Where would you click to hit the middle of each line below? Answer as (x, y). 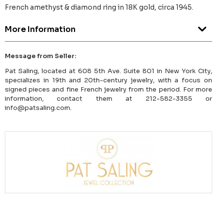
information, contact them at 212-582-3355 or (108, 99)
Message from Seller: (41, 56)
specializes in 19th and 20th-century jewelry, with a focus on (108, 80)
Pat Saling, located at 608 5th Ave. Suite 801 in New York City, (108, 71)
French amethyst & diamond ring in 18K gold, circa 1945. (99, 8)
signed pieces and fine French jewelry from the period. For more (108, 90)
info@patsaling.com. (38, 108)
